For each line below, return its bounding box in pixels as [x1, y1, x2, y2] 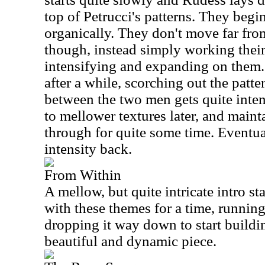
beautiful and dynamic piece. [44, 233, 216, 249]
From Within [44, 167, 121, 183]
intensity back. [44, 141, 132, 157]
